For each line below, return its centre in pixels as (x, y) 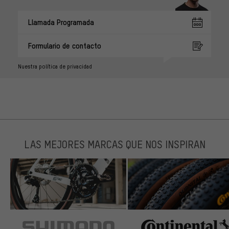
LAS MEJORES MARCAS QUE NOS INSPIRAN (114, 144)
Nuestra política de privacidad (55, 67)
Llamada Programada (61, 22)
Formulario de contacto (65, 46)
